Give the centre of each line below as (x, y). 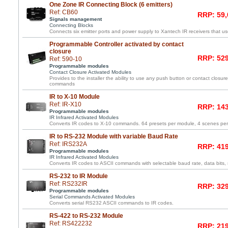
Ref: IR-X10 (65, 104)
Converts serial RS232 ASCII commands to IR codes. (111, 203)
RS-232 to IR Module (79, 176)
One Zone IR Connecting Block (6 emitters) (111, 5)
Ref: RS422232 (71, 223)
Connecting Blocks (71, 25)
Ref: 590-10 (66, 59)
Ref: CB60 (64, 12)
